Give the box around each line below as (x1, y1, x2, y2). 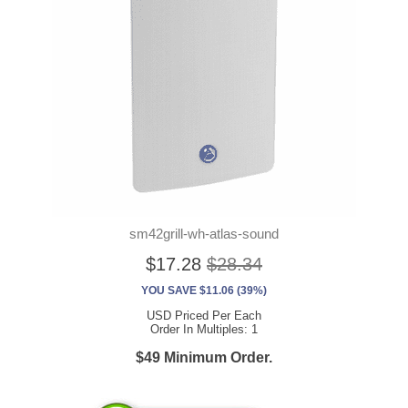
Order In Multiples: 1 (150, 322, 258, 337)
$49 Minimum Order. (136, 350, 272, 366)
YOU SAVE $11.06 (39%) (141, 284, 267, 298)
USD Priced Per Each (147, 309, 261, 323)
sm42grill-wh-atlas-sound (129, 226, 279, 242)
